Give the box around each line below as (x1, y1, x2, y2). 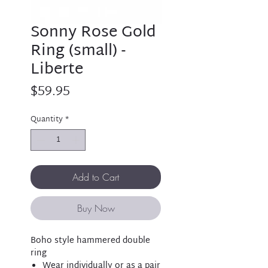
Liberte (31, 56, 83, 84)
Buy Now (77, 201, 115, 215)
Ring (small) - (31, 37, 126, 66)
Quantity (31, 112, 63, 127)
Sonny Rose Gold (31, 19, 156, 47)
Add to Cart (72, 170, 119, 184)
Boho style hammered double (31, 233, 150, 248)
